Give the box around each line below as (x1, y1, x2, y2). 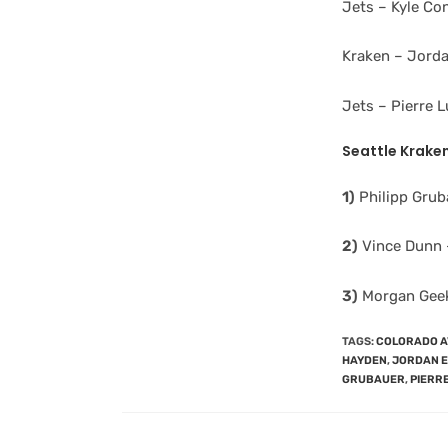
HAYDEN (342, 354, 387, 367)
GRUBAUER (342, 373, 405, 386)
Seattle (342, 141, 400, 161)
